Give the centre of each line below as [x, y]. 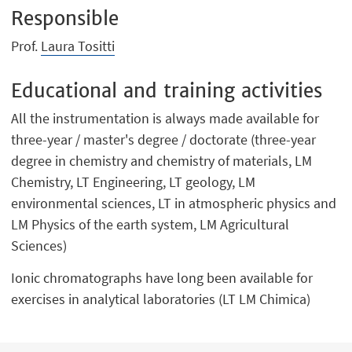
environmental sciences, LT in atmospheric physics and [174, 203]
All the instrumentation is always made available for [165, 118]
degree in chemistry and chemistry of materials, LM [162, 160]
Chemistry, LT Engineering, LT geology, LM [134, 181]
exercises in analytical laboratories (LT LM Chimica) [161, 299]
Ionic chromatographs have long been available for [162, 277]
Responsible [65, 19]
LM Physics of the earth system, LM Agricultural [150, 224]
